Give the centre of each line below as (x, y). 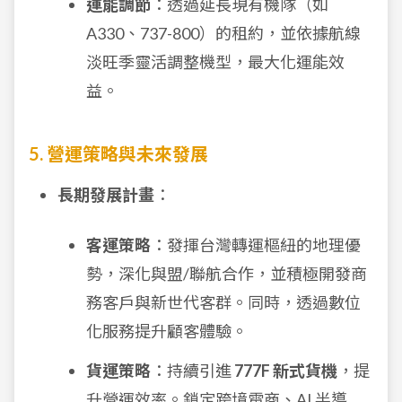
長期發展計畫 (106, 195)
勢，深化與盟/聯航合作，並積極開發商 (227, 274)
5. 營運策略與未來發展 (118, 153)
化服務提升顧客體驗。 (167, 331)
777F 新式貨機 (286, 371)
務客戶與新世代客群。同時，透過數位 (223, 302)
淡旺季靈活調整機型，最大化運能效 (215, 62)
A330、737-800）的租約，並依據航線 (223, 33)
